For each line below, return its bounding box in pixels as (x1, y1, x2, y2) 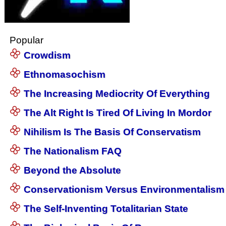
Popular (9, 35, 43, 46)
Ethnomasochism (24, 69, 106, 80)
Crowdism (24, 50, 71, 61)
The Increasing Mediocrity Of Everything (24, 88, 210, 99)
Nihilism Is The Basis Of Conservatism (24, 127, 201, 138)
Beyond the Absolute (24, 165, 122, 176)
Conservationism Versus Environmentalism (24, 184, 225, 195)
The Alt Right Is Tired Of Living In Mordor (24, 107, 212, 119)
